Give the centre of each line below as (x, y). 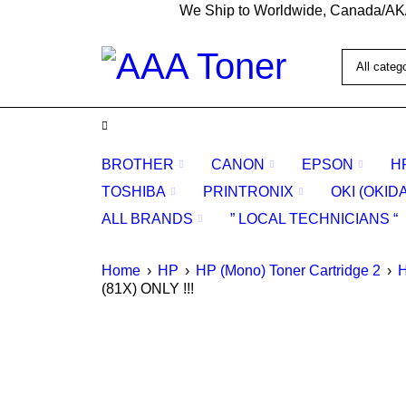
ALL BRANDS (147, 219)
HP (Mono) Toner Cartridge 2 (288, 271)
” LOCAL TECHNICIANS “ (314, 219)
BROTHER (138, 164)
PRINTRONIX (248, 192)
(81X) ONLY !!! (148, 289)
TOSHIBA (134, 192)
